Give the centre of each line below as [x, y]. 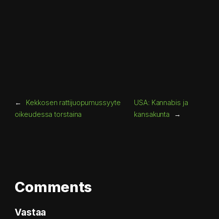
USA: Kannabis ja [161, 102]
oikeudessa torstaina [48, 114]
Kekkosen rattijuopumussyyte [73, 102]
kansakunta [152, 114]
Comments [54, 187]
